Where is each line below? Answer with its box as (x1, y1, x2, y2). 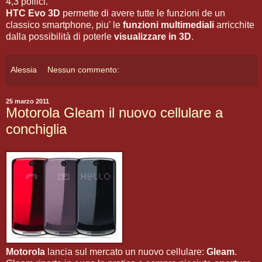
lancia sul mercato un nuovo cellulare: (45, 246, 206, 257)
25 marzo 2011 (6, 97, 49, 105)
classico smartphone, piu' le (6, 19, 123, 30)
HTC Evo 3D (6, 8, 63, 18)
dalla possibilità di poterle (6, 31, 114, 42)
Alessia (11, 64, 37, 74)
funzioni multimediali (123, 19, 216, 30)
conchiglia (6, 120, 67, 137)
